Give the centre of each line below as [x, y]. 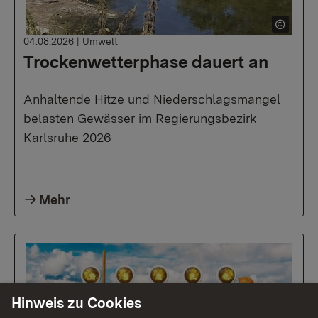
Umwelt [100, 41]
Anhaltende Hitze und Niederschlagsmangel [152, 99]
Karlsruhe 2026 [67, 137]
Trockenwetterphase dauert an [146, 62]
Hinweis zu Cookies [76, 303]
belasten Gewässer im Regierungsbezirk [140, 118]
